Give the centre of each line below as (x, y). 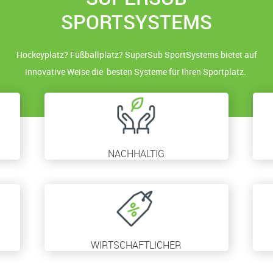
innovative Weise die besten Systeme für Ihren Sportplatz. (136, 72)
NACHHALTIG (136, 154)
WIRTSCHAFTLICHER (136, 245)
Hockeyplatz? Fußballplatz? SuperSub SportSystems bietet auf (136, 55)
